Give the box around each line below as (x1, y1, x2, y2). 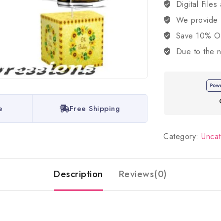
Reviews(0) (118, 167, 167, 181)
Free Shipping (69, 103, 120, 114)
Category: (163, 131, 201, 143)
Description (54, 167, 103, 181)
